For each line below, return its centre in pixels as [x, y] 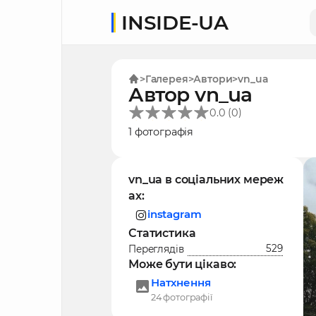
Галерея [166, 79]
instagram [174, 214]
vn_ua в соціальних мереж [206, 180]
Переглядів [156, 249]
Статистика [162, 233]
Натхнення [181, 283]
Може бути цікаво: [183, 265]
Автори [213, 79]
